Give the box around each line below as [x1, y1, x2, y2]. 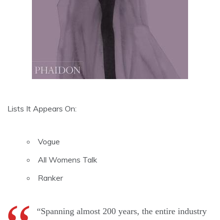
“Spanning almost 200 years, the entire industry [37, 206, 207, 217]
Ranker [38, 173, 63, 183]
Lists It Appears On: [7, 104, 77, 114]
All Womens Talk [38, 155, 97, 165]
